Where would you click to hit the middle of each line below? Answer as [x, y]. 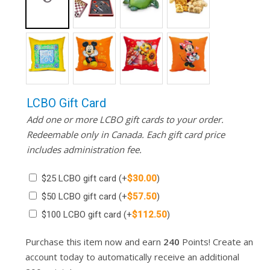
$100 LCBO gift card [82, 215]
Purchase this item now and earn [94, 242]
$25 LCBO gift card [80, 179]
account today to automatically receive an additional [132, 257]
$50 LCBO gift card [80, 197]
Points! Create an [216, 242]
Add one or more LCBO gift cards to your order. [125, 120]
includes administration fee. [84, 150]
